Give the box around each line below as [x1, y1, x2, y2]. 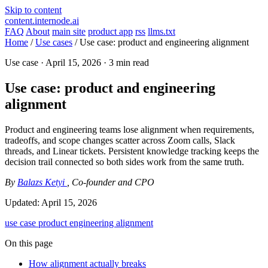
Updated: [5, 197, 41, 208]
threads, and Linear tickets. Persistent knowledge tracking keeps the [5, 145, 259, 156]
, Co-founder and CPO [67, 176, 154, 187]
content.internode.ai [5, 16, 79, 26]
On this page [5, 237, 53, 248]
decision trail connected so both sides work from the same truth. [5, 156, 244, 167]
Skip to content [5, 5, 62, 15]
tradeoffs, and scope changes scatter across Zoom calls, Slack [5, 135, 235, 145]
